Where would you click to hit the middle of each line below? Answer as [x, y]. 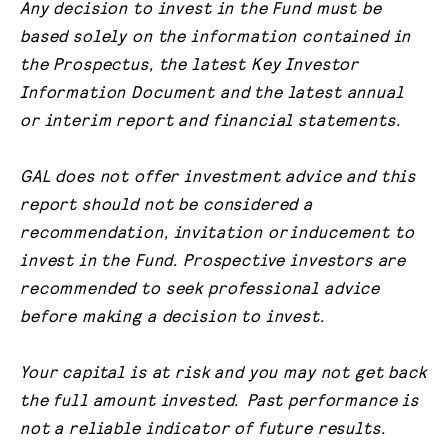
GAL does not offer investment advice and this [218, 175]
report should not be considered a [166, 203]
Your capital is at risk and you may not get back [223, 371]
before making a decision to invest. [172, 315]
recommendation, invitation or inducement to [217, 231]
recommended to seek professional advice [200, 287]
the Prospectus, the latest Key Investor [190, 62]
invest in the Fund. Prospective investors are [213, 259]
